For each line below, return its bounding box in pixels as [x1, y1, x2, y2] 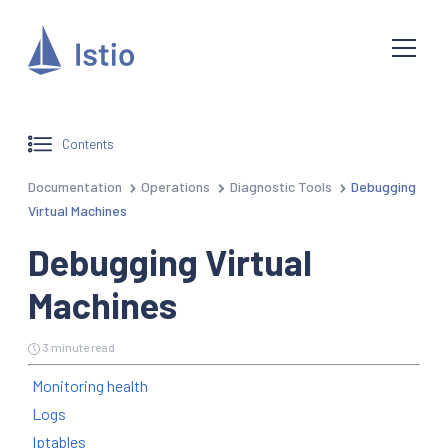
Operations [141, 177, 211, 195]
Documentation [28, 177, 122, 195]
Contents [62, 135, 115, 153]
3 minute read [42, 339, 115, 354]
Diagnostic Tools [229, 177, 332, 195]
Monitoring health [32, 375, 148, 395]
